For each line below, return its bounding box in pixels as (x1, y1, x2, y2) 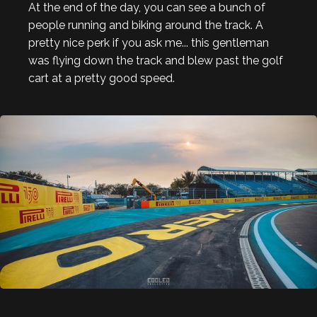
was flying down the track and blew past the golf (28, 53, 283, 67)
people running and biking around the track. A (28, 18, 263, 32)
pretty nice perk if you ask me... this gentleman (28, 35, 269, 50)
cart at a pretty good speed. (28, 71, 175, 85)
